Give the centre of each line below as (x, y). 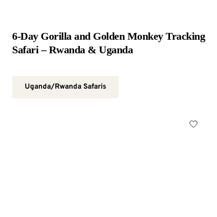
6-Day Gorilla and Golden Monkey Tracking (108, 36)
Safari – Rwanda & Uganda (72, 50)
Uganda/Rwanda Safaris (65, 87)
